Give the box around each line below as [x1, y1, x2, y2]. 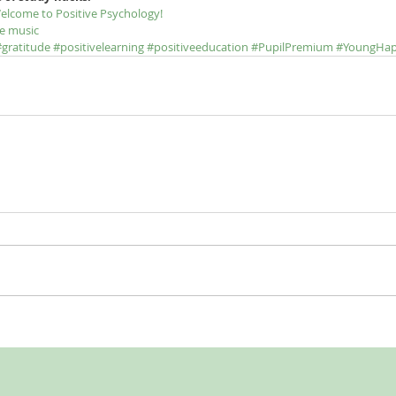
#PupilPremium [251, 39, 333, 55]
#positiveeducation [147, 39, 248, 55]
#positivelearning [53, 39, 144, 55]
